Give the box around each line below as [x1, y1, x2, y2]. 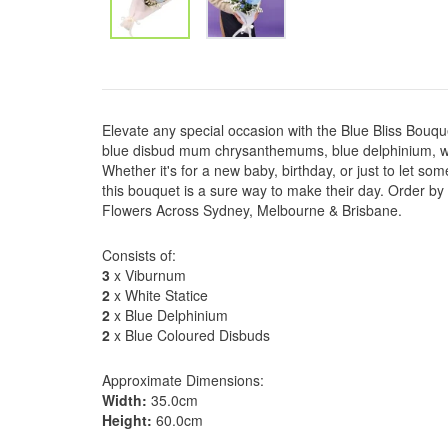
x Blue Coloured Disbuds [110, 325, 270, 345]
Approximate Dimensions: [102, 370, 264, 390]
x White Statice [110, 285, 208, 305]
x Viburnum [110, 265, 186, 285]
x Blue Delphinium [110, 305, 228, 325]
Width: [102, 390, 147, 410]
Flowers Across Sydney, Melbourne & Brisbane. [102, 200, 402, 220]
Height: [102, 410, 152, 430]
